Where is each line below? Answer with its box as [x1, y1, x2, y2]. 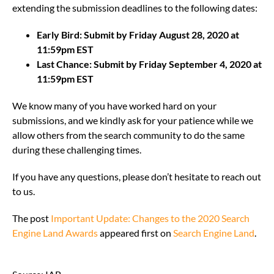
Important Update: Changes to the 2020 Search [51, 212, 250, 224]
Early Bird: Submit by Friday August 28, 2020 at [37, 29, 239, 41]
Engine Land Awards [12, 227, 98, 239]
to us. [12, 185, 37, 198]
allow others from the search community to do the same [12, 129, 245, 141]
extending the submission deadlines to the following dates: [12, 2, 257, 14]
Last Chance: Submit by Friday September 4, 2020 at [37, 58, 262, 70]
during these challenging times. [12, 144, 143, 156]
